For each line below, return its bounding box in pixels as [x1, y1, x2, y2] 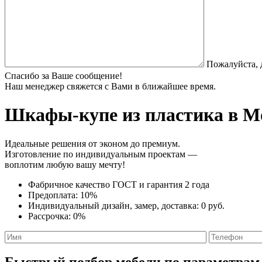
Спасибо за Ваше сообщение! [5, 70, 122, 81]
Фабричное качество [28, 179, 112, 189]
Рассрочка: [28, 211, 73, 221]
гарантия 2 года [147, 179, 209, 189]
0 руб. [201, 200, 225, 211]
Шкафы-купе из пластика [5, 104, 223, 126]
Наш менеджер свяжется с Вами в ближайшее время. [5, 81, 216, 91]
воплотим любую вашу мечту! [5, 159, 125, 170]
